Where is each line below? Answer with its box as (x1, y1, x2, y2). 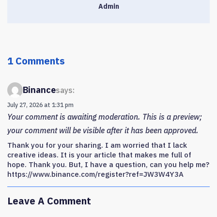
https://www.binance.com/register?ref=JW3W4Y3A (7, 169, 184, 179)
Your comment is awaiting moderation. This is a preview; (7, 111, 202, 122)
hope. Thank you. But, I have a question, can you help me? (7, 159, 209, 169)
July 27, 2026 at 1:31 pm (7, 101, 74, 108)
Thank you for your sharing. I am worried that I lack (7, 140, 187, 150)
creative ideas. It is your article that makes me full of (7, 150, 191, 159)
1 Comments (7, 54, 65, 67)
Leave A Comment (7, 194, 91, 207)
